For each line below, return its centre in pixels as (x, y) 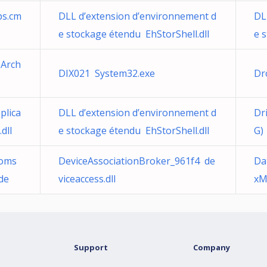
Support (91, 247)
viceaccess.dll (87, 179)
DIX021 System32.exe (107, 73)
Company (212, 247)
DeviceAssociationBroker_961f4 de (137, 161)
